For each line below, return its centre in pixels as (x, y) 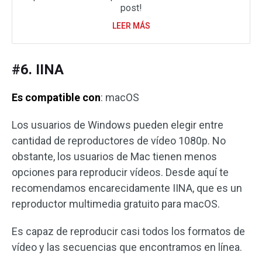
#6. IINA (38, 70)
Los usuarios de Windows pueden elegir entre (118, 125)
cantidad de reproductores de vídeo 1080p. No (119, 141)
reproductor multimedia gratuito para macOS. (116, 204)
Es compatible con (56, 98)
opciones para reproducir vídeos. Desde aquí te (120, 173)
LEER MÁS (131, 26)
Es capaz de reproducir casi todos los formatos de (128, 232)
